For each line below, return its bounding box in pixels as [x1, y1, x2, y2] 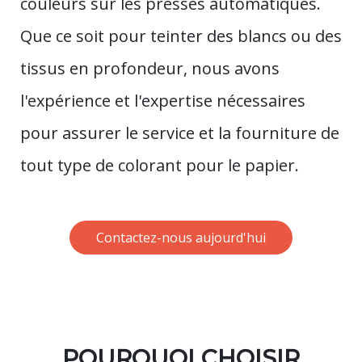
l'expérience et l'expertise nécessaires [20, 89, 305, 112]
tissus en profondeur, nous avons [20, 57, 280, 79]
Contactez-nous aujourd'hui [96, 228, 266, 246]
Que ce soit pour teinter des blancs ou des [20, 24, 342, 47]
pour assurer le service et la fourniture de [20, 121, 339, 144]
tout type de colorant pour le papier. [20, 154, 299, 176]
